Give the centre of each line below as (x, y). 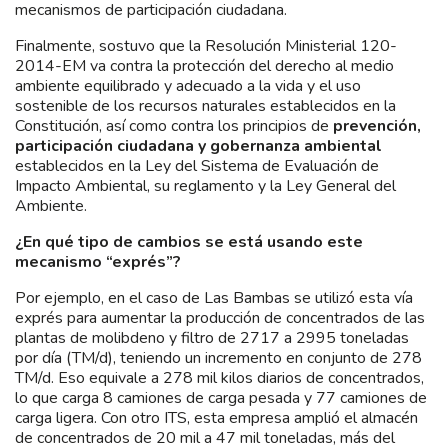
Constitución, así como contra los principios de (172, 125)
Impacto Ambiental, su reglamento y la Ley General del (205, 185)
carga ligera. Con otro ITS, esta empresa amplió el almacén (216, 417)
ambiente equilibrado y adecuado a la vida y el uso (188, 85)
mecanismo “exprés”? (98, 261)
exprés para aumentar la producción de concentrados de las (220, 317)
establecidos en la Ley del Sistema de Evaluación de (197, 165)
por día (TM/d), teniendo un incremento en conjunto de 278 (218, 357)
